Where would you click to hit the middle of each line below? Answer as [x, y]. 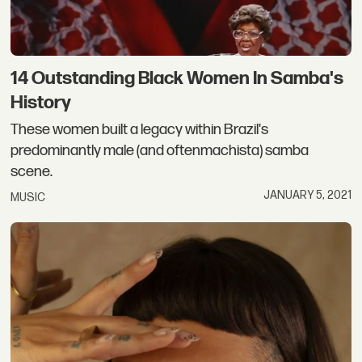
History [41, 102]
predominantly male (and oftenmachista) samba [160, 151]
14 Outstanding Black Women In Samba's [177, 78]
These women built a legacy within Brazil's [140, 130]
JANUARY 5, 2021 [307, 195]
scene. [32, 172]
